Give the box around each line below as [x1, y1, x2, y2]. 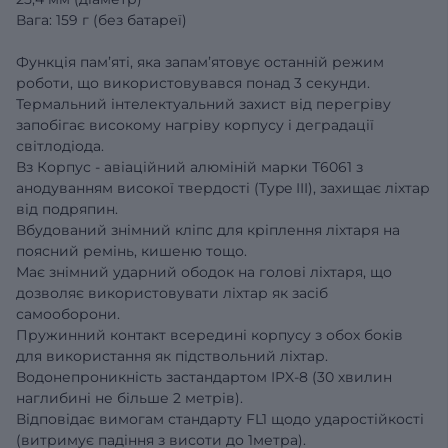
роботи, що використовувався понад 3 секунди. [16, 73, 370, 92]
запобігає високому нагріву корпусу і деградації [16, 115, 374, 134]
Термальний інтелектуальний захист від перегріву [16, 94, 391, 113]
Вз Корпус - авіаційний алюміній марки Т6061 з [16, 157, 363, 176]
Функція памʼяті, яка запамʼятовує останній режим [16, 52, 384, 71]
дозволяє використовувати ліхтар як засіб [16, 283, 328, 302]
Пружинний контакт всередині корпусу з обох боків [16, 325, 403, 344]
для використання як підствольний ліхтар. [16, 346, 328, 365]
